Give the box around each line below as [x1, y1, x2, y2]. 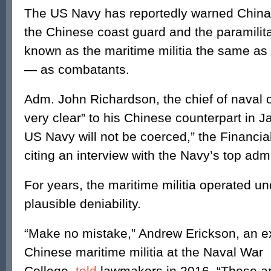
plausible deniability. [24, 197, 141, 211]
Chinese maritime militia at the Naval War [24, 245, 263, 259]
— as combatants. [24, 62, 129, 76]
